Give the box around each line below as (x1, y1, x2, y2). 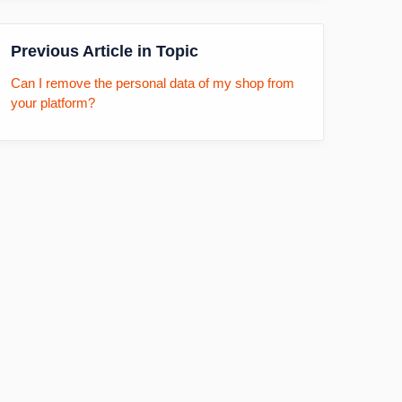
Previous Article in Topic (11, 42, 198, 60)
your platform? (11, 95, 95, 110)
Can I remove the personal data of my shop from (11, 75, 294, 91)
